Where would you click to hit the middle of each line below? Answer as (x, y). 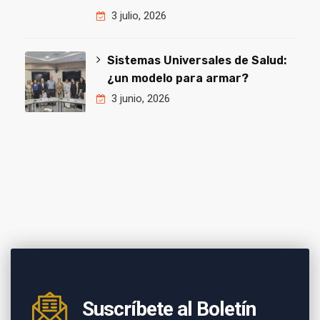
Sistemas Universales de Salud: (197, 61)
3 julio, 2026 (137, 16)
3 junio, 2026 (139, 99)
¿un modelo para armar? (178, 79)
